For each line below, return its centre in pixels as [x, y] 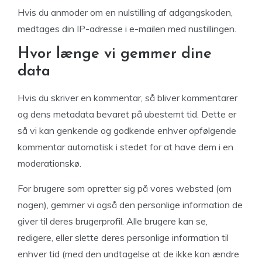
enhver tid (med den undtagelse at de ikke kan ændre [128, 254]
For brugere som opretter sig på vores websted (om [125, 188]
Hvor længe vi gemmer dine [115, 54]
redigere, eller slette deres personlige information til [123, 237]
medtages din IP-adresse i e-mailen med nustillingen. [127, 29]
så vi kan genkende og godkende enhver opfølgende [127, 130]
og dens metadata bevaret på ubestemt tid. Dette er [127, 114]
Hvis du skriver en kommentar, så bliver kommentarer [127, 98]
